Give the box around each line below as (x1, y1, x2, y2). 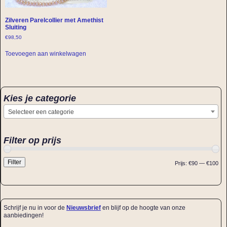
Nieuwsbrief (66, 204, 101, 212)
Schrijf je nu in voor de (4, 204, 66, 212)
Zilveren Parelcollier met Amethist (5, 17, 103, 24)
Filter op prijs (4, 135, 61, 146)
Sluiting (5, 24, 26, 31)
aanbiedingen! (4, 212, 44, 219)
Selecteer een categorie (8, 108, 74, 116)
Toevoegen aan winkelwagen (5, 50, 86, 57)
